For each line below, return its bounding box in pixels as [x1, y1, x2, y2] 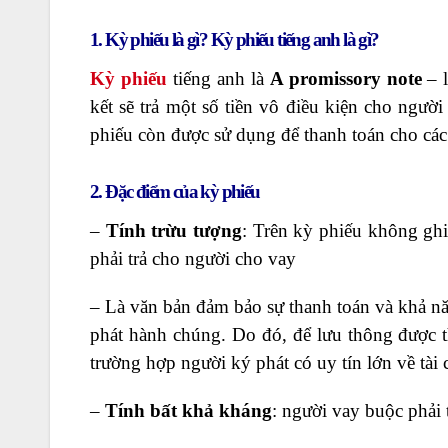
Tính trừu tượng [105, 220, 242, 241]
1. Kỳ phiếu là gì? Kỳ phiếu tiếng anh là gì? [90, 29, 379, 50]
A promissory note [269, 68, 422, 89]
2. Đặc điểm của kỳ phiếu [90, 181, 260, 202]
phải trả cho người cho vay [90, 248, 296, 269]
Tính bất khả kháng [105, 400, 272, 421]
